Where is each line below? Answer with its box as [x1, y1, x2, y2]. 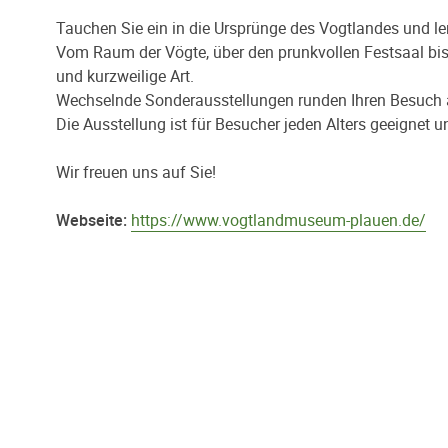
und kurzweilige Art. [56, 65, 194, 87]
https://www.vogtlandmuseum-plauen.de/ [131, 209, 426, 231]
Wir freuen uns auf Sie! [56, 161, 216, 183]
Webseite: [56, 209, 127, 231]
